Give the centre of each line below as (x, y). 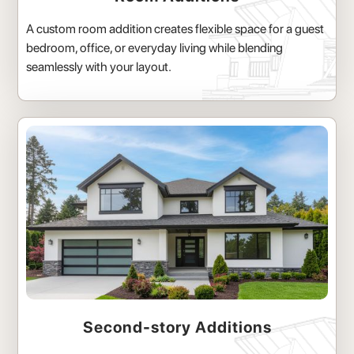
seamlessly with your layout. (99, 67)
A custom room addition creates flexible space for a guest (175, 29)
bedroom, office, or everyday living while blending (155, 48)
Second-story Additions (177, 328)
